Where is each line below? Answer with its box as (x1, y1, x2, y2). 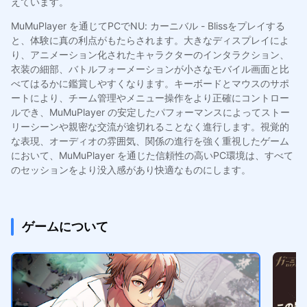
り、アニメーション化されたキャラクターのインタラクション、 (10, 48, 289, 60)
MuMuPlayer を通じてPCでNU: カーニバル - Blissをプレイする (10, 19, 285, 32)
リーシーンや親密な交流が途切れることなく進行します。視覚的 (10, 120, 289, 132)
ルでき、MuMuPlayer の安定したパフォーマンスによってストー (10, 106, 290, 118)
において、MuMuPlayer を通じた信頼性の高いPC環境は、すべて (10, 149, 293, 161)
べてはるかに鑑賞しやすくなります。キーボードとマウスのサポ (10, 77, 289, 89)
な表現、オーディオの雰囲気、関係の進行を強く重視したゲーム (10, 134, 289, 147)
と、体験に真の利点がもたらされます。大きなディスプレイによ (10, 34, 289, 46)
